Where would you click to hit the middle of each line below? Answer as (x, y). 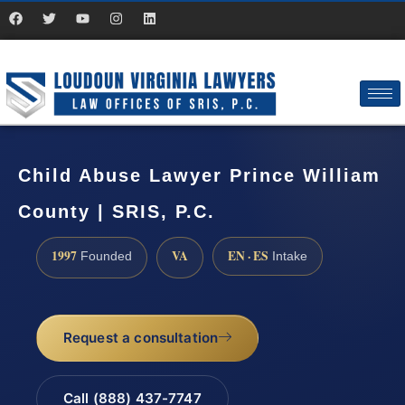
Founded (104, 256)
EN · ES (248, 255)
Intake (288, 256)
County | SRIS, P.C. (117, 212)
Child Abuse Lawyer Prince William (199, 176)
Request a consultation (141, 338)
